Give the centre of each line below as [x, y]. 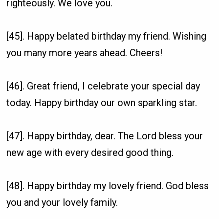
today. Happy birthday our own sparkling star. [102, 102]
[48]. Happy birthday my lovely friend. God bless [108, 186]
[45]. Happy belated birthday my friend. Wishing [107, 36]
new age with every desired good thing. [90, 152]
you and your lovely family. [62, 202]
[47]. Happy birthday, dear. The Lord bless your [105, 136]
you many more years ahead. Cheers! [85, 53]
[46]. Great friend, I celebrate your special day [103, 86]
